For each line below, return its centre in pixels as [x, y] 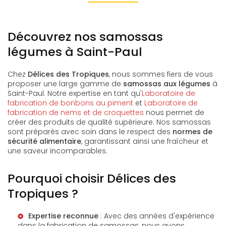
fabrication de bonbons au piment [70, 103]
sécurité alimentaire [44, 141]
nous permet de [174, 112]
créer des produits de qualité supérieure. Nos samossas [109, 122]
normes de [192, 132]
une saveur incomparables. [58, 151]
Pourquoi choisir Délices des [92, 178]
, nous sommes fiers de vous [161, 74]
